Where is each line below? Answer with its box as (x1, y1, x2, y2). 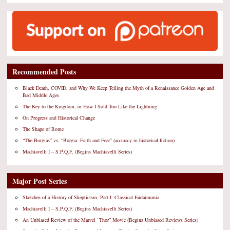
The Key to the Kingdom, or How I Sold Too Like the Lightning (23, 103, 157, 110)
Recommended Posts (12, 66, 76, 78)
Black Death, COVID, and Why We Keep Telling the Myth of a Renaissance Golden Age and (23, 84, 214, 92)
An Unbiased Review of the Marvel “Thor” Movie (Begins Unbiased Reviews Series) (23, 216, 198, 224)
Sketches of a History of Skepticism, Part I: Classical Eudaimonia (23, 194, 159, 201)
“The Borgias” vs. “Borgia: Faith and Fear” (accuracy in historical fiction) (23, 137, 175, 144)
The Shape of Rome (23, 125, 64, 133)
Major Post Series (12, 176, 67, 187)
